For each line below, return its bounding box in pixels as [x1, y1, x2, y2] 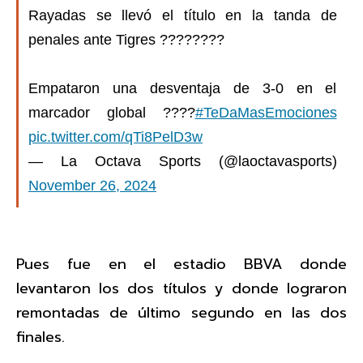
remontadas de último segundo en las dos [16, 301, 347, 325]
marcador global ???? [28, 104, 195, 121]
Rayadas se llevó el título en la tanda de [28, 6, 337, 23]
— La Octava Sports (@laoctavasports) [28, 152, 337, 169]
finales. [16, 326, 65, 349]
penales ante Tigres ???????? [28, 31, 224, 48]
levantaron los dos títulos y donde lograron [16, 277, 347, 301]
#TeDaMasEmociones [194, 104, 337, 121]
